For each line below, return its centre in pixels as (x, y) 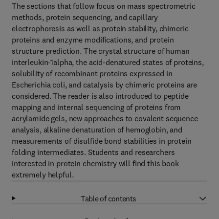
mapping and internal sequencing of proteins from (97, 107)
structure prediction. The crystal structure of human (101, 51)
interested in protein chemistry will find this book (95, 163)
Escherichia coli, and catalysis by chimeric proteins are (105, 85)
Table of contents (109, 198)
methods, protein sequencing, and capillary (85, 17)
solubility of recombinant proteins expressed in (92, 73)
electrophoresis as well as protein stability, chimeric (100, 28)
